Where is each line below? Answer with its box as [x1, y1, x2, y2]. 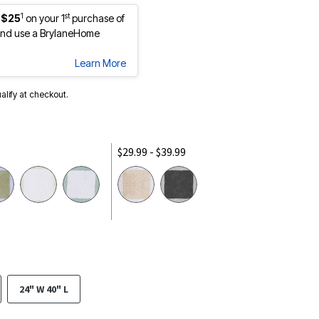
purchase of [70, 12, 125, 24]
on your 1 [26, 12, 65, 24]
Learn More [75, 57, 126, 69]
